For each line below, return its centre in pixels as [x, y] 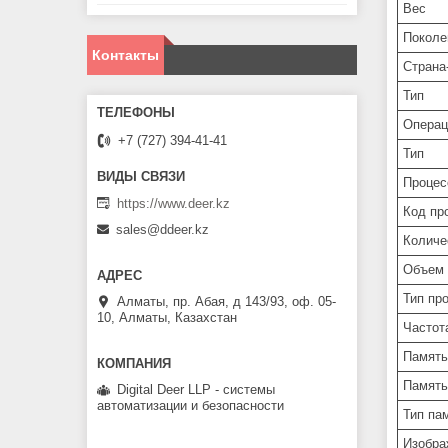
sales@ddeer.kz [162, 230]
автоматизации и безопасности [190, 406]
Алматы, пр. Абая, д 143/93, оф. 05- [226, 302]
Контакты [125, 55]
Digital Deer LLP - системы [196, 390]
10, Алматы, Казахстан [167, 318]
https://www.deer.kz [173, 203]
